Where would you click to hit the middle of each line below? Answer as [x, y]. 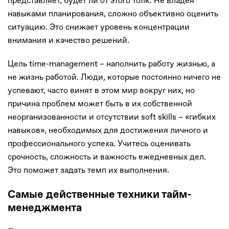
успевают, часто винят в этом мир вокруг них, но [101, 90]
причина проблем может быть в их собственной [100, 104]
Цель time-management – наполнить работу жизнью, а [111, 64]
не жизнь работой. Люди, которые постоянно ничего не [114, 77]
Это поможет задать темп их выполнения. [88, 170]
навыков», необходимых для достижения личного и [108, 130]
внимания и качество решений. [68, 40]
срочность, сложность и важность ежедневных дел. [107, 157]
